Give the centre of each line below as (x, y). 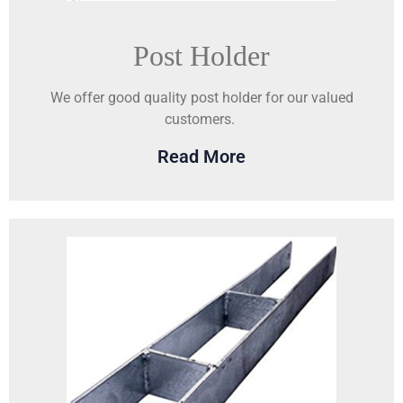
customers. (201, 119)
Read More (201, 156)
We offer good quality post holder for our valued (201, 97)
